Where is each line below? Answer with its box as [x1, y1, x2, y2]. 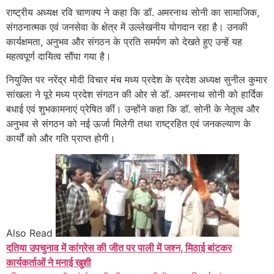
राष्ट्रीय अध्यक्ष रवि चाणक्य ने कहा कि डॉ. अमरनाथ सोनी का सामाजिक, [6, 6, 259, 18]
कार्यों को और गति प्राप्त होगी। [6, 131, 116, 144]
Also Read [6, 227, 53, 240]
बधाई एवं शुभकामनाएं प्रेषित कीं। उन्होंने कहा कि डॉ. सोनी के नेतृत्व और [6, 102, 259, 115]
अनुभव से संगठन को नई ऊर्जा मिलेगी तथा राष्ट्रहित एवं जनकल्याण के [6, 117, 251, 130]
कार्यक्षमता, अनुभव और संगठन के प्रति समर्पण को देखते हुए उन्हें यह [6, 35, 242, 48]
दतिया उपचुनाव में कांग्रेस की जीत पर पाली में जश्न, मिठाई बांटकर [6, 242, 232, 254]
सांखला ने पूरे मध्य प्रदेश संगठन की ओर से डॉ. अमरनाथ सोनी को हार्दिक [6, 87, 263, 100]
